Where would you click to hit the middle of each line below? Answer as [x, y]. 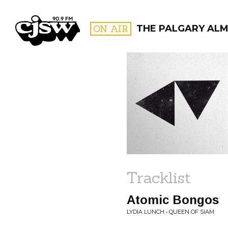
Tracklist [159, 178]
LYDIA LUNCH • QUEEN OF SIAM [170, 212]
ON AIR [111, 29]
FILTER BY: [178, 89]
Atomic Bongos [173, 200]
